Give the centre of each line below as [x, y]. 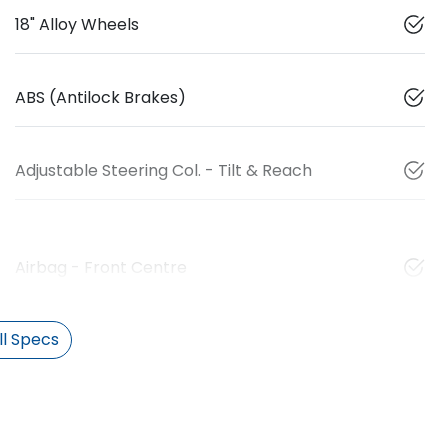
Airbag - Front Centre [101, 267]
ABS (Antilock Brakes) [100, 97]
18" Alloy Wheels [77, 24]
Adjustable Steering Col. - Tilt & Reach [163, 170]
